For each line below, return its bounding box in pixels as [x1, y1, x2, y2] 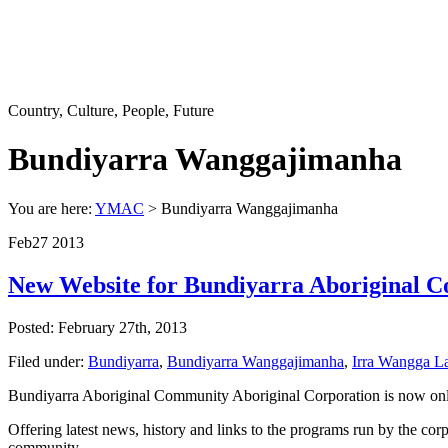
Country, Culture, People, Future [8, 102, 214, 119]
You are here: [8, 199, 95, 217]
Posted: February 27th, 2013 [8, 318, 187, 336]
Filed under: [8, 352, 84, 370]
